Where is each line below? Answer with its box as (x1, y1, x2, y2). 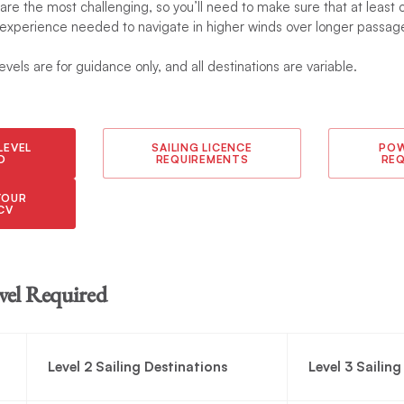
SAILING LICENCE (151, 141, 252, 155)
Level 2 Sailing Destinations (47, 358, 227, 376)
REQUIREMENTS (155, 152, 249, 167)
